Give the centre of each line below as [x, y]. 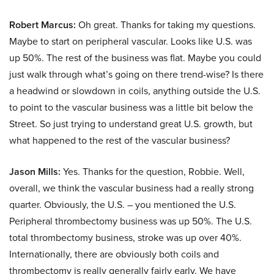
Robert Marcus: [43, 24]
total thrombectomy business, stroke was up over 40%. [125, 237]
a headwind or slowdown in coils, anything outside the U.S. [135, 91]
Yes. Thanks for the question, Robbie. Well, [153, 171]
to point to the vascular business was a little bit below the [131, 107]
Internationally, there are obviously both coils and [114, 254]
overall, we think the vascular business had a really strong [131, 188]
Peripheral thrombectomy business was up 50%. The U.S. [131, 221]
